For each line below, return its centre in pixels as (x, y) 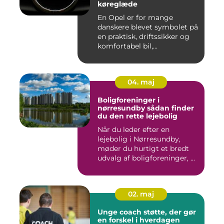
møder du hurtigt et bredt (143, 148)
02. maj (141, 194)
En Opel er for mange (135, 17)
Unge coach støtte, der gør (120, 212)
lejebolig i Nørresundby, (139, 139)
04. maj (141, 82)
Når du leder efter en (133, 129)
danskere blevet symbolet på (148, 27)
